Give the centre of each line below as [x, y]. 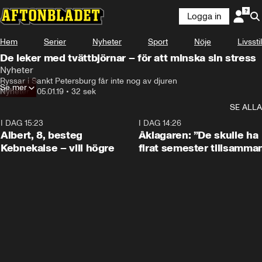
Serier [55, 42]
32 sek [84, 92]
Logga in [204, 16]
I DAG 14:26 [160, 123]
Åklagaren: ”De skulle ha [198, 135]
